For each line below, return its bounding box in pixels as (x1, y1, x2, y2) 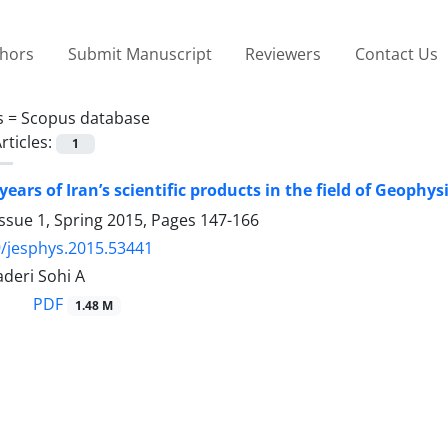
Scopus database (21, 106, 150, 129)
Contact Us (354, 42, 438, 65)
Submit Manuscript (67, 42, 212, 65)
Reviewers (245, 42, 322, 65)
